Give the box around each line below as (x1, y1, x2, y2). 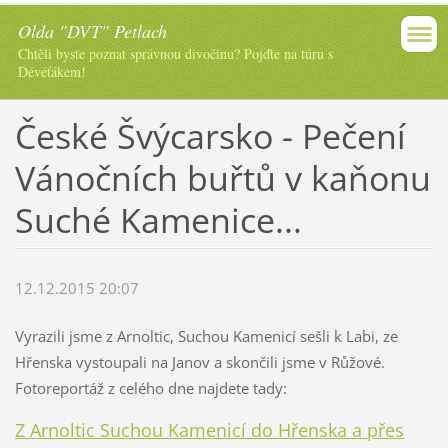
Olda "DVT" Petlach (18, 19, 167, 43)
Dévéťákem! (18, 62, 86, 81)
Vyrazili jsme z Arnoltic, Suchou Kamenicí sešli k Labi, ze (14, 326, 398, 347)
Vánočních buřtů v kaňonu (14, 154, 431, 201)
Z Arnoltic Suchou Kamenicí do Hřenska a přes (14, 418, 404, 443)
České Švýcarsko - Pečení (14, 112, 406, 159)
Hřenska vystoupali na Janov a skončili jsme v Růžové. (14, 352, 385, 373)
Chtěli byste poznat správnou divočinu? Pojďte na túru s (18, 44, 333, 63)
